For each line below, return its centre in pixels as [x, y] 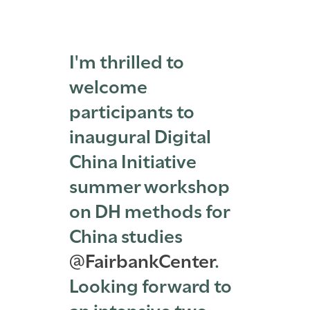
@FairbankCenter [142, 259]
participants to [132, 110]
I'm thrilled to [127, 60]
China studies [126, 234]
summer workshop [150, 184]
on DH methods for [150, 209]
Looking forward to [151, 284]
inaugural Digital [140, 135]
